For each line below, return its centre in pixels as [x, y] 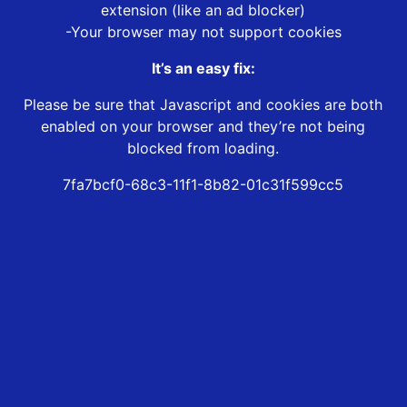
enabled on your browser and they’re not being [203, 127]
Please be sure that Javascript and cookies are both [203, 105]
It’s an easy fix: [203, 69]
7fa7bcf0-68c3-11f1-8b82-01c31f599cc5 [203, 185]
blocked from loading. [203, 149]
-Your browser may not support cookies [203, 32]
